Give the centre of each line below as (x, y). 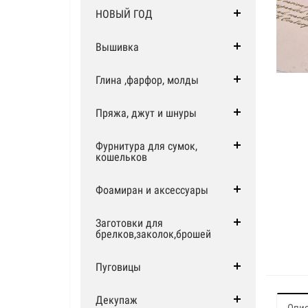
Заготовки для (129, 223)
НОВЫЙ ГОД (124, 14)
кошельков (121, 157)
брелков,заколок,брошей (153, 234)
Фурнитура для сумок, (146, 146)
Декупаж (117, 300)
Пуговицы (118, 267)
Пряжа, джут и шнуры (146, 113)
